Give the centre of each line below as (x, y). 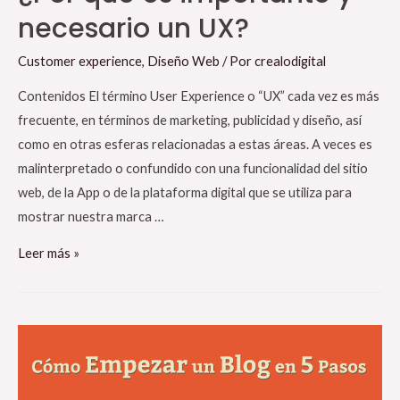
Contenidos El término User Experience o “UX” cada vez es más (199, 96)
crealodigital (290, 62)
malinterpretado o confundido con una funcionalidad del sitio (193, 168)
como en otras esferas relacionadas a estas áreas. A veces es (195, 144)
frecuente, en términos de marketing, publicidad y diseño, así (190, 120)
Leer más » (49, 254)
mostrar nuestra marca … (91, 216)
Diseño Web (183, 62)
